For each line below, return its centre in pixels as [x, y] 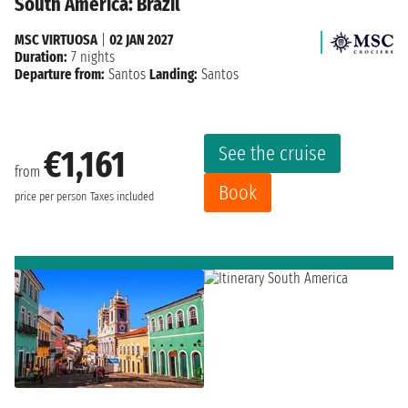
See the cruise [272, 154]
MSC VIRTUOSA [56, 40]
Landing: [173, 75]
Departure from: [60, 75]
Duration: [41, 57]
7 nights [91, 57]
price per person [51, 196]
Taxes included [122, 196]
